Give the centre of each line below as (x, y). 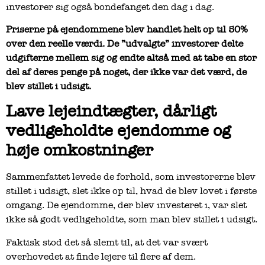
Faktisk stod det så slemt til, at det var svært (107, 242)
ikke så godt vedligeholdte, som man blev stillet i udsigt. (132, 220)
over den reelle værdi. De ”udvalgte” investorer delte (125, 43)
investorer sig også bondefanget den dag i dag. (110, 7)
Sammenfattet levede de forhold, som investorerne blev (131, 177)
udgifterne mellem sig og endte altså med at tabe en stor (131, 58)
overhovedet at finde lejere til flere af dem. (101, 256)
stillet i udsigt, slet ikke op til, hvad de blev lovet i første (131, 191)
